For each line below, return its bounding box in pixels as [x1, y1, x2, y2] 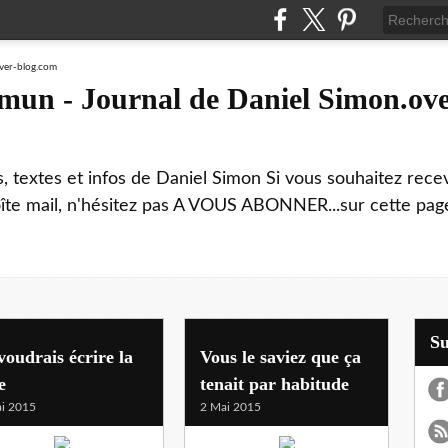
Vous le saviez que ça [200, 346, 361, 367]
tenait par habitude [200, 373, 349, 394]
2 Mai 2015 [200, 400, 261, 413]
